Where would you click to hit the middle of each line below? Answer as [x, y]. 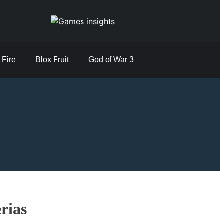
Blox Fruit [52, 60]
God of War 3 [111, 60]
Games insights [101, 37]
